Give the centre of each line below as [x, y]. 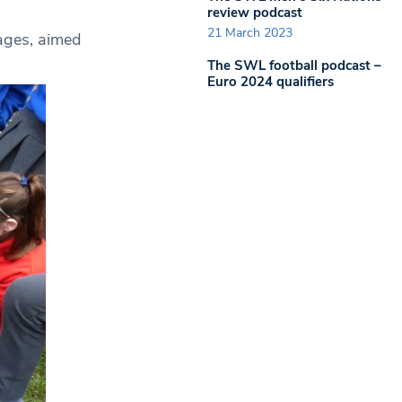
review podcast [255, 12]
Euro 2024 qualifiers [271, 82]
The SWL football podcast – [294, 66]
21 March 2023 [250, 33]
